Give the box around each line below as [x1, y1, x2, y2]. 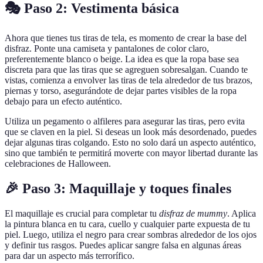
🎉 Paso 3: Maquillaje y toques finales [5, 181, 231, 197]
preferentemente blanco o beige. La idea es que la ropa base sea [5, 54, 239, 65]
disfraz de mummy [159, 208, 227, 219]
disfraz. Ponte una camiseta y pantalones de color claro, [5, 43, 209, 54]
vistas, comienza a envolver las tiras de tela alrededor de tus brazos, [5, 75, 252, 86]
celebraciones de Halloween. [5, 159, 111, 169]
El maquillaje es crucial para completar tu [5, 208, 159, 219]
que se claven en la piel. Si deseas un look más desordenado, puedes [5, 127, 257, 137]
